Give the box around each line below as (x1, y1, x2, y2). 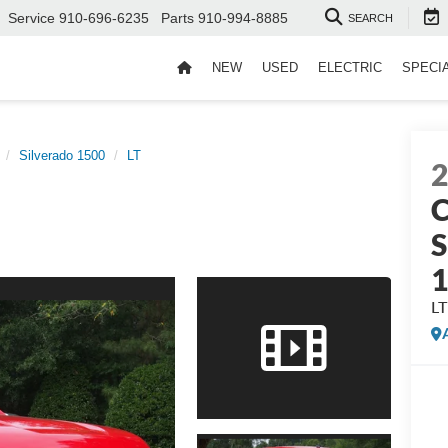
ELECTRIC (318, 60, 382, 76)
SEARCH (348, 12, 393, 25)
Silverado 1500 (19, 148, 105, 163)
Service (8, 10, 55, 27)
